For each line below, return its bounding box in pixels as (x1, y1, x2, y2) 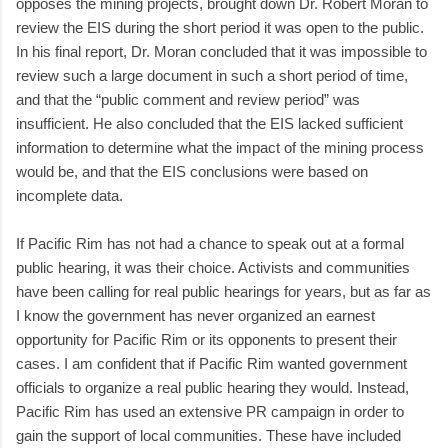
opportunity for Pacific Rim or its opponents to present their (16, 330, 397, 348)
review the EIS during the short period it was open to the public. (16, 18, 424, 36)
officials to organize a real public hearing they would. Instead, (16, 378, 409, 396)
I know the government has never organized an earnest (16, 306, 375, 324)
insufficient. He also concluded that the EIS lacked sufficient (16, 114, 403, 132)
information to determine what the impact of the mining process (16, 138, 424, 156)
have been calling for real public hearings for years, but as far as (16, 282, 431, 300)
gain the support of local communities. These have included (16, 426, 401, 444)
